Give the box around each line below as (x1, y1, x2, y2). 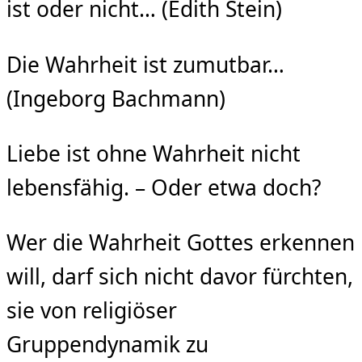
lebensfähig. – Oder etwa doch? (6, 173, 321, 203)
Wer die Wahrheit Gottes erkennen (6, 228, 355, 258)
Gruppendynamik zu (6, 330, 208, 360)
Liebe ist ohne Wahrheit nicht (6, 139, 301, 169)
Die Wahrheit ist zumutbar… (6, 49, 284, 79)
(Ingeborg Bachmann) (6, 83, 225, 113)
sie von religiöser (6, 296, 177, 326)
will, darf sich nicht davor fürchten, (6, 262, 353, 292)
